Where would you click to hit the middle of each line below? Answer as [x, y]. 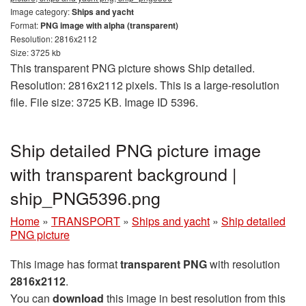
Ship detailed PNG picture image [136, 150]
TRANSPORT [86, 221]
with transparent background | [124, 173]
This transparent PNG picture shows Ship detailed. [133, 68]
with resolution [244, 264]
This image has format [65, 264]
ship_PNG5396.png [85, 197]
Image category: [41, 11]
